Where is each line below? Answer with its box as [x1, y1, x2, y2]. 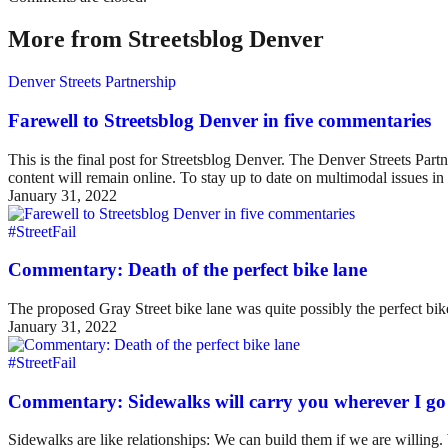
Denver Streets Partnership [8, 73, 176, 91]
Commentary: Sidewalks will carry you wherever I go [8, 390, 446, 412]
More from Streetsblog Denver [8, 26, 324, 53]
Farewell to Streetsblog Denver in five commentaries [8, 109, 431, 131]
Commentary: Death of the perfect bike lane [8, 259, 367, 281]
